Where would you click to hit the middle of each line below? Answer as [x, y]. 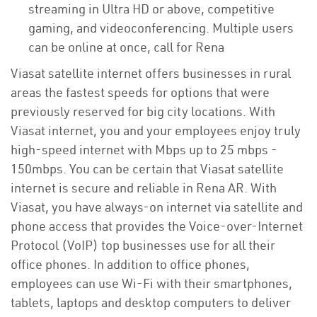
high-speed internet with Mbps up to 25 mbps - [144, 150]
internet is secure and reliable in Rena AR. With [144, 188]
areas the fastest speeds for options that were [140, 92]
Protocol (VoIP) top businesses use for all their [143, 245]
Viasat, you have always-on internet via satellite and [157, 207]
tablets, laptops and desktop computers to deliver [151, 302]
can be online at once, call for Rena [128, 47]
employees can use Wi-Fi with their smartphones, [151, 283]
